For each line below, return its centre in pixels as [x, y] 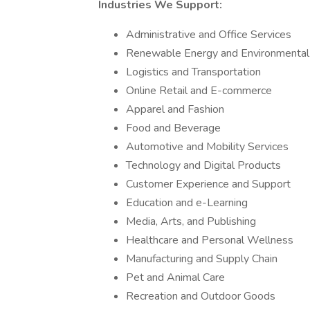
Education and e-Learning [187, 203]
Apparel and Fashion [175, 109]
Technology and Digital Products [203, 165]
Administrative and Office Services [209, 35]
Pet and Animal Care [175, 277]
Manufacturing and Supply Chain [202, 259]
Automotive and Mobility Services [207, 147]
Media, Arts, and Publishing [191, 221]
